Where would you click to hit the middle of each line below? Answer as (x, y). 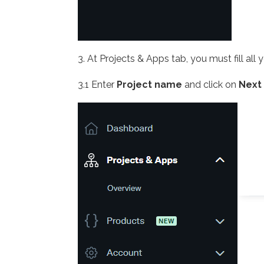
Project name (149, 85)
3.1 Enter (97, 85)
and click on (210, 85)
